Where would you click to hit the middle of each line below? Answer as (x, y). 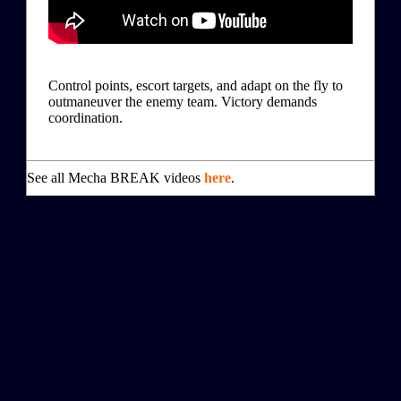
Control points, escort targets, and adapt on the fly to (196, 85)
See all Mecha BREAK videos (115, 177)
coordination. (85, 117)
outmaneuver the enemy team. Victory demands (183, 101)
